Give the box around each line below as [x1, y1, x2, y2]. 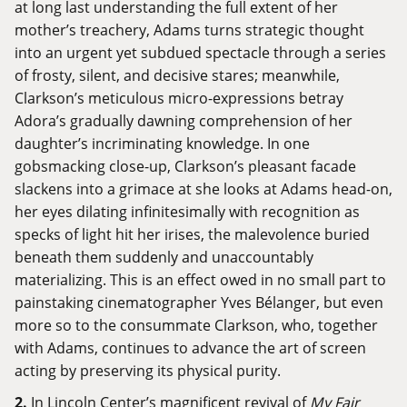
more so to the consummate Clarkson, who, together [15, 315, 378, 335]
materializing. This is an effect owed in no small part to [15, 270, 386, 290]
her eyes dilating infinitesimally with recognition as [15, 202, 360, 222]
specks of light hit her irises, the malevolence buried [15, 224, 370, 244]
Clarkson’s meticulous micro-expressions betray [15, 88, 343, 108]
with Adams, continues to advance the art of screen [15, 338, 366, 358]
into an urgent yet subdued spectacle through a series [15, 43, 386, 63]
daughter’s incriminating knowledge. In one [15, 134, 310, 154]
